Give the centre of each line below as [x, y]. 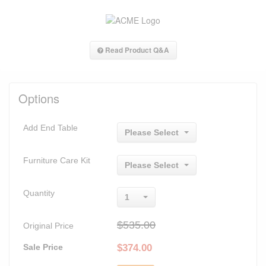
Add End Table [50, 127]
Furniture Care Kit [57, 160]
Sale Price [43, 247]
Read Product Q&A [136, 50]
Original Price [48, 225]
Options [39, 98]
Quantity [39, 193]
